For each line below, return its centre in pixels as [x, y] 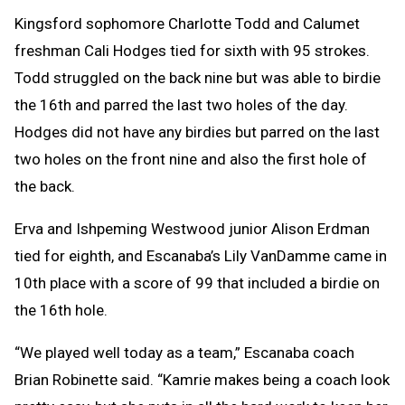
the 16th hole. [61, 310]
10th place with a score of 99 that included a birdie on [197, 283]
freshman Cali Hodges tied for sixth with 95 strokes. [192, 50]
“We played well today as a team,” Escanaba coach [184, 352]
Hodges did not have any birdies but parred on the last [197, 132]
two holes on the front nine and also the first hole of [191, 159]
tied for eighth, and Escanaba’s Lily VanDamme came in [201, 255]
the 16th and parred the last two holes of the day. [181, 104]
